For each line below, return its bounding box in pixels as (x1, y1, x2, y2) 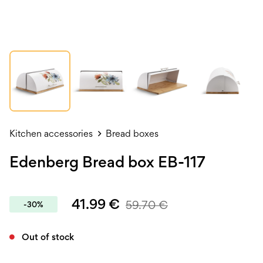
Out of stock (22, 231, 74, 242)
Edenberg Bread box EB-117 (9, 152, 205, 171)
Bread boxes (106, 128, 159, 139)
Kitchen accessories (9, 128, 93, 139)
